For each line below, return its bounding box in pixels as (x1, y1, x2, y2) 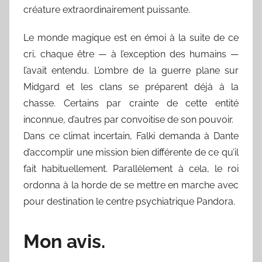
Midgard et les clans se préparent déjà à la (23, 81, 239, 92)
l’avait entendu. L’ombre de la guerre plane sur (23, 64, 239, 76)
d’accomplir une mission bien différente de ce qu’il (23, 146, 239, 158)
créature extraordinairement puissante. (23, 4, 190, 15)
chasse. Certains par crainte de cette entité (23, 97, 239, 109)
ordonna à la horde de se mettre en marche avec (23, 179, 239, 191)
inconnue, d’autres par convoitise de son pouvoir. (23, 113, 233, 125)
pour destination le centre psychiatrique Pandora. (23, 195, 235, 207)
